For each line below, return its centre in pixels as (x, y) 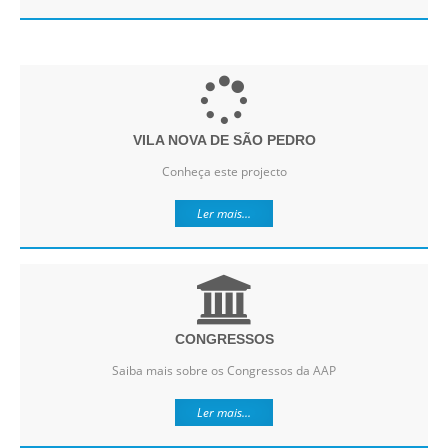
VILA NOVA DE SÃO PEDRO (224, 140)
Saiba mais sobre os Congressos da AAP (224, 371)
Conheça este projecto (224, 172)
